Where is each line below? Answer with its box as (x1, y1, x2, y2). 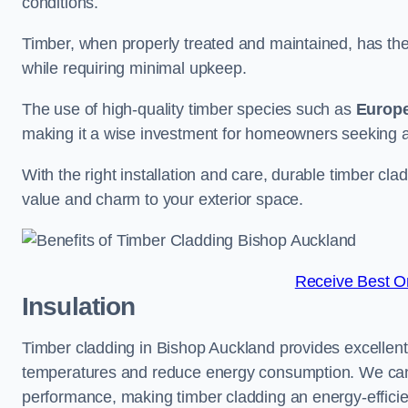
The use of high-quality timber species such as (22, 100, 356, 119)
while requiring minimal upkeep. (22, 59, 247, 78)
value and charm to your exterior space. (22, 190, 303, 209)
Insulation (22, 292, 136, 321)
